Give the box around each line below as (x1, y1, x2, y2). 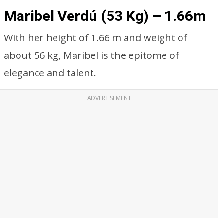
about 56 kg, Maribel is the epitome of (4, 49, 179, 62)
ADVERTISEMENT (87, 94, 131, 102)
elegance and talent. (4, 66, 96, 79)
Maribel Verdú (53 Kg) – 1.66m (4, 7, 206, 24)
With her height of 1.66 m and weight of (4, 31, 187, 44)
